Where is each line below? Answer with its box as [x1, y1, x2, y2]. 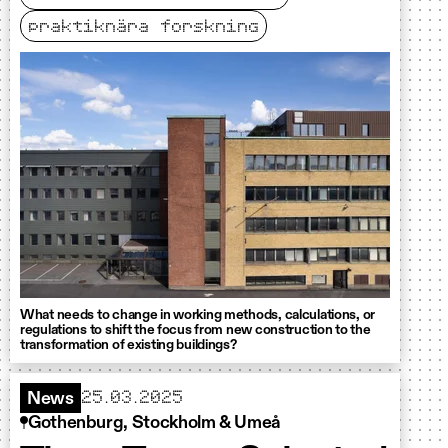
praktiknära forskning [28, 17, 259, 36]
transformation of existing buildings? [20, 337, 237, 352]
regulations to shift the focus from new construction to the [20, 322, 371, 337]
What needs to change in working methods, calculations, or [20, 307, 376, 322]
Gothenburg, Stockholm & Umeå [28, 413, 281, 432]
